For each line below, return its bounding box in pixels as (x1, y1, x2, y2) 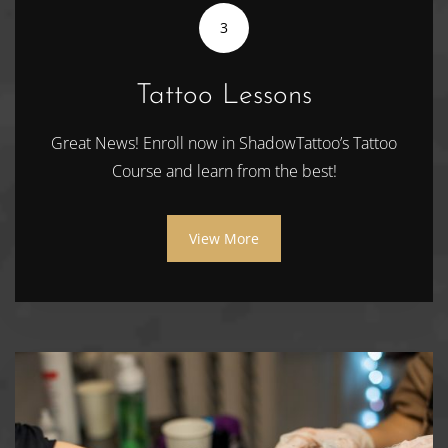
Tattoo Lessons (136, 81, 312, 110)
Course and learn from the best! (111, 159, 337, 182)
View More (189, 228, 259, 248)
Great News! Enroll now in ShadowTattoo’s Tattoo (51, 131, 397, 154)
